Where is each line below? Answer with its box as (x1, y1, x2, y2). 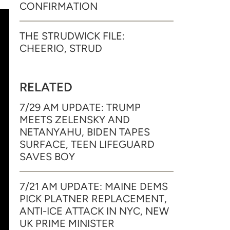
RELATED (20, 80, 72, 94)
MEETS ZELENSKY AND (20, 113, 130, 126)
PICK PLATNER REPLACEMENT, (20, 193, 167, 205)
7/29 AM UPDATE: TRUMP (20, 101, 141, 113)
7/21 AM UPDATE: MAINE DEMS (20, 180, 168, 193)
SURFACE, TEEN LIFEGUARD (20, 138, 155, 150)
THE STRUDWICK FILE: (20, 30, 125, 42)
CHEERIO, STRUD (20, 42, 102, 54)
